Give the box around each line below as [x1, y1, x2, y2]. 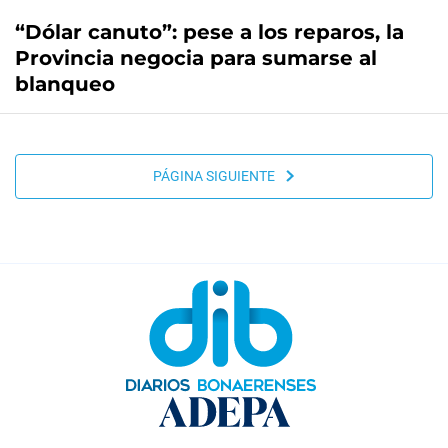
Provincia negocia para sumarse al [15, 45, 377, 70]
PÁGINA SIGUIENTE [152, 168, 284, 185]
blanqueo [15, 71, 115, 96]
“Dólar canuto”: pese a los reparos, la [15, 19, 404, 44]
